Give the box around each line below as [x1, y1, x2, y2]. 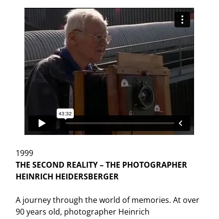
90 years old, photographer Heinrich [16, 206, 150, 218]
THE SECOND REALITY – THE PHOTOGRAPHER [16, 159, 188, 171]
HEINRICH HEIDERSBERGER [16, 171, 119, 182]
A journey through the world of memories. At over [16, 195, 200, 206]
